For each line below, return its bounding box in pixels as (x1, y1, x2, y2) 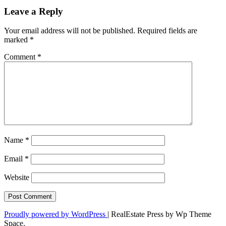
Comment (4, 52, 37, 62)
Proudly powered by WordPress (4, 210, 107, 219)
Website (4, 173, 29, 182)
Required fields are (137, 26, 197, 35)
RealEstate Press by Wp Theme (111, 210, 211, 219)
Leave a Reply (4, 6, 63, 17)
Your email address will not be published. (4, 26, 135, 35)
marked (4, 35, 30, 44)
